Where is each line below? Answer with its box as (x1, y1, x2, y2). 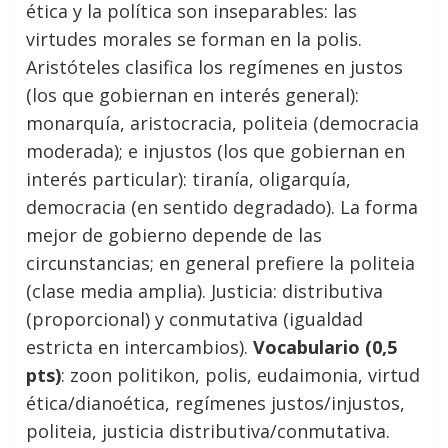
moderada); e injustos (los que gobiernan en (26, 138, 406, 163)
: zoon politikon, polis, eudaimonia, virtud (61, 362, 421, 387)
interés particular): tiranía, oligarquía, (26, 166, 352, 191)
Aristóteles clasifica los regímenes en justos (26, 54, 404, 79)
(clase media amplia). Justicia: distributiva (26, 278, 384, 303)
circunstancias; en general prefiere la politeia (26, 250, 416, 275)
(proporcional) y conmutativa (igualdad (26, 306, 364, 331)
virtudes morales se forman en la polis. (26, 26, 363, 51)
